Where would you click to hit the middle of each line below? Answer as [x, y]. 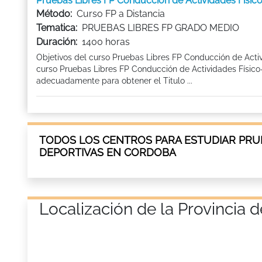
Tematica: [57, 28]
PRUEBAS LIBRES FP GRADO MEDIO [161, 28]
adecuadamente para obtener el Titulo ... [114, 81]
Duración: [57, 42]
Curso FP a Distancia [121, 14]
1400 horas [106, 42]
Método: [54, 14]
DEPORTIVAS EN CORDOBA [108, 152]
